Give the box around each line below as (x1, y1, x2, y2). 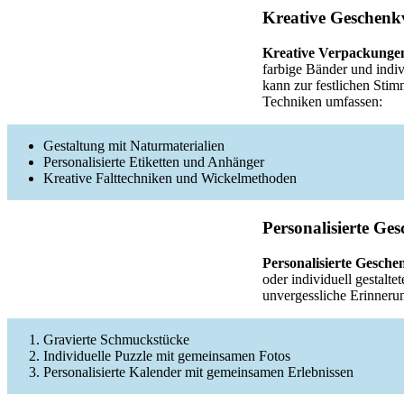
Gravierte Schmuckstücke (43, 331, 189, 347)
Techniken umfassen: (262, 94, 382, 110)
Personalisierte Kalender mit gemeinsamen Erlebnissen (43, 363, 353, 380)
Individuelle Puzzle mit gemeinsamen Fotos (43, 347, 290, 363)
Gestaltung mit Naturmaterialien (43, 138, 225, 154)
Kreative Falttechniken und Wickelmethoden (43, 170, 297, 187)
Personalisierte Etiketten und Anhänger (43, 154, 264, 170)
